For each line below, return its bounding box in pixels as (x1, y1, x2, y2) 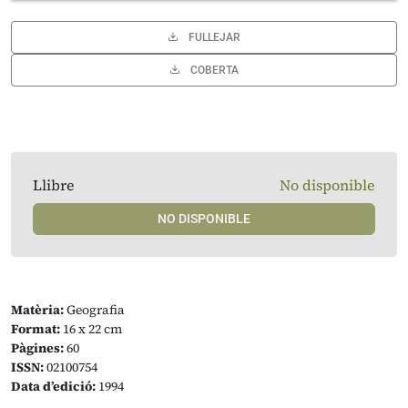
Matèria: (11, 301, 64, 319)
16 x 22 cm (60, 320, 122, 338)
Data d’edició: (11, 377, 96, 395)
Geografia (64, 301, 125, 319)
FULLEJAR (188, 31, 240, 44)
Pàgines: (11, 339, 64, 357)
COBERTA (189, 64, 239, 76)
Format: (11, 320, 60, 338)
